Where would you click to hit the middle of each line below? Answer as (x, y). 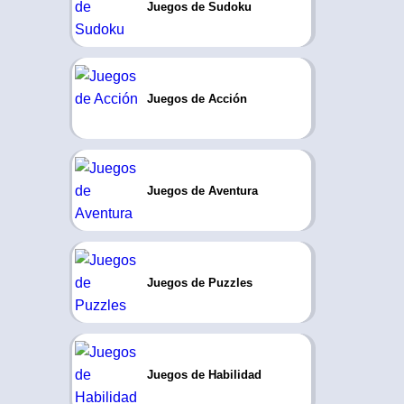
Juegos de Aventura (202, 190)
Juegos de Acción (197, 98)
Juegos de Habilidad (204, 374)
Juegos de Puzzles (199, 282)
